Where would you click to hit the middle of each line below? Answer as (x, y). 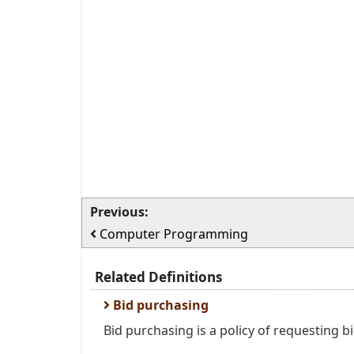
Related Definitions (158, 277)
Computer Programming (174, 234)
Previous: (119, 212)
